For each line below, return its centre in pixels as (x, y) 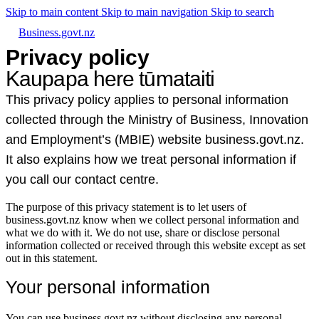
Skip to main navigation (156, 12)
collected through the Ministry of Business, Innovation (157, 120)
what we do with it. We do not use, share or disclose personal (143, 232)
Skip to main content (53, 12)
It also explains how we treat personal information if (151, 159)
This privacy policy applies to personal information (147, 100)
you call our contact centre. (82, 179)
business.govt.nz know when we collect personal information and (152, 220)
